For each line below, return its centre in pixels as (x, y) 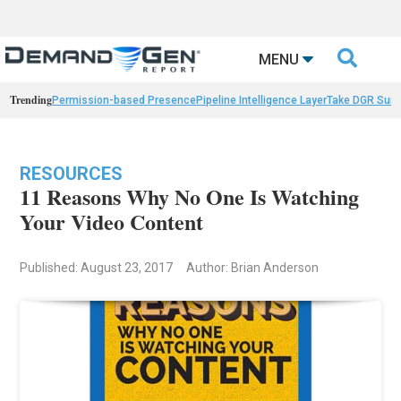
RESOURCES (72, 174)
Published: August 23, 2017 (97, 268)
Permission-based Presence (124, 101)
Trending (31, 100)
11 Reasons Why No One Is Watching (190, 197)
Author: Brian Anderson (253, 268)
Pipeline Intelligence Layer (262, 101)
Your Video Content (112, 222)
